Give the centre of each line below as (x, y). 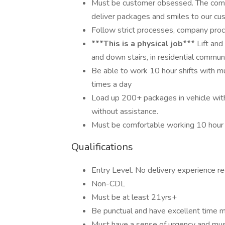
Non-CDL (108, 184)
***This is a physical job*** (143, 44)
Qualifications (102, 147)
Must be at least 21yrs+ (134, 197)
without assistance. (125, 111)
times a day (111, 84)
